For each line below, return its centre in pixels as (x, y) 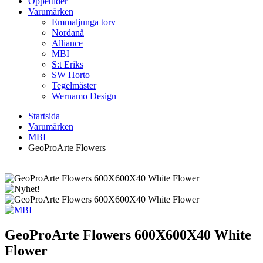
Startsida (44, 116)
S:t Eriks (68, 65)
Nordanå (68, 33)
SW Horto (71, 75)
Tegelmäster (74, 86)
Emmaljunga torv (84, 22)
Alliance (67, 43)
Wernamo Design (84, 96)
